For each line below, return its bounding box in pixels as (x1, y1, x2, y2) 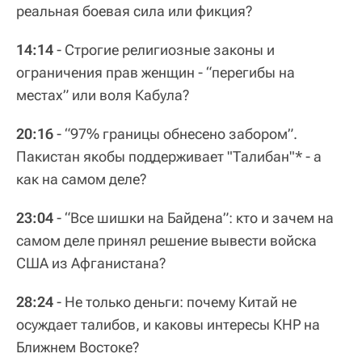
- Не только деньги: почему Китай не (57, 293, 297, 310)
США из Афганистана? (16, 255, 166, 271)
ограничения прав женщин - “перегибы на (16, 64, 295, 81)
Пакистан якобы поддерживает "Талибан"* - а (16, 148, 322, 165)
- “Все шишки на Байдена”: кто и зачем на (57, 209, 334, 226)
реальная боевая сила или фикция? (16, 2, 252, 19)
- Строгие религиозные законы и (57, 41, 275, 58)
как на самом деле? (16, 170, 146, 187)
